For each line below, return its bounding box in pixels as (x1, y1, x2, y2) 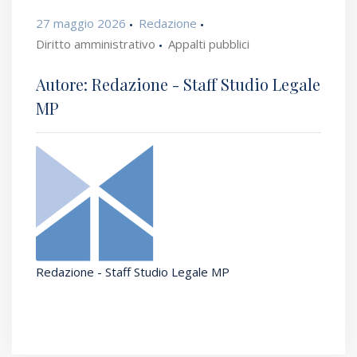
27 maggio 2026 (36, 15, 126, 32)
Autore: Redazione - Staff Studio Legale (36, 73, 320, 96)
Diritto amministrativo (36, 36, 155, 53)
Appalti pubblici (168, 36, 249, 53)
